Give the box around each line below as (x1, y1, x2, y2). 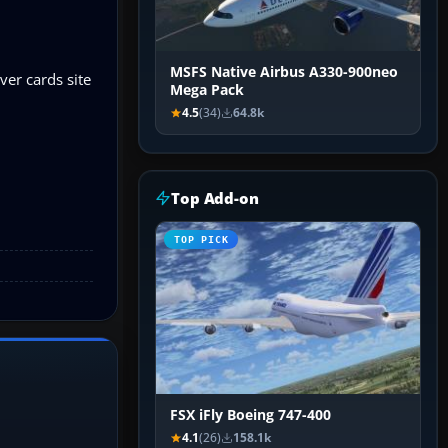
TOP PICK (174, 234, 229, 246)
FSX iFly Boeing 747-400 (170, 406, 331, 425)
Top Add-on (171, 188, 259, 209)
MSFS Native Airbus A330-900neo (170, 63, 398, 82)
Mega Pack (170, 81, 244, 100)
